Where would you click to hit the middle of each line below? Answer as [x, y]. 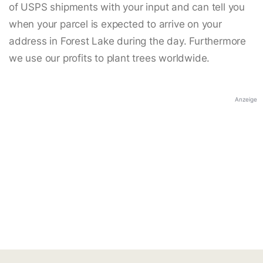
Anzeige [246, 100]
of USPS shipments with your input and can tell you [127, 7]
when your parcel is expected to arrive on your [115, 24]
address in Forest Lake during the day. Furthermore [127, 41]
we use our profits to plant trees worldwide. [109, 58]
